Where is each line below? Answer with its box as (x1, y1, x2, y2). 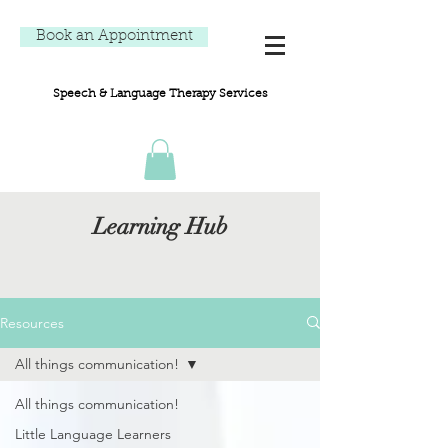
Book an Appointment (35, 29, 193, 44)
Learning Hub (92, 211, 228, 241)
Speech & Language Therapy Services (52, 88, 268, 100)
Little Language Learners (15, 424, 171, 443)
